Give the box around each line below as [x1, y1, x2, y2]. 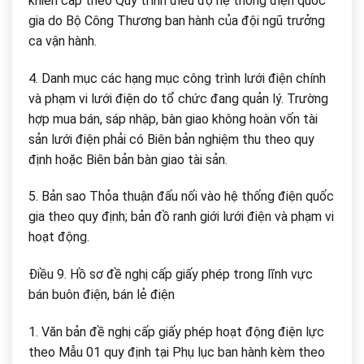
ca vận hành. [28, 32, 97, 49]
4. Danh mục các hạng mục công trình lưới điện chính [28, 70, 326, 86]
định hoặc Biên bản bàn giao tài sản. [28, 151, 227, 167]
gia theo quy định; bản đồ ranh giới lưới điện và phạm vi [28, 209, 334, 225]
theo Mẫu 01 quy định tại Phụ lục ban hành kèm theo [28, 344, 325, 361]
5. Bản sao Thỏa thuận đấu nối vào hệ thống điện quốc [28, 188, 334, 205]
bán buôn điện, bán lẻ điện [28, 287, 175, 303]
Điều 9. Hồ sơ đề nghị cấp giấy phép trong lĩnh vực [28, 266, 313, 283]
